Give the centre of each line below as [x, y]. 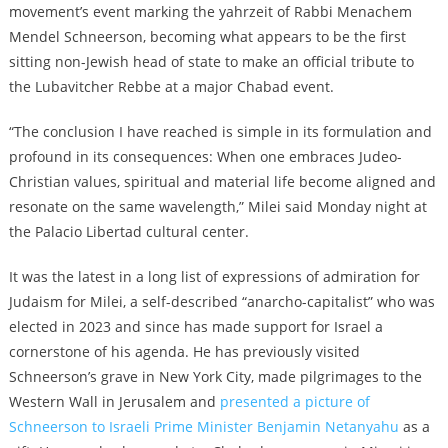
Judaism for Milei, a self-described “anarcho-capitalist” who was [221, 301]
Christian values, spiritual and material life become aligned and [222, 181]
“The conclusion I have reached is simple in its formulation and [220, 131]
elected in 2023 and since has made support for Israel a [195, 326]
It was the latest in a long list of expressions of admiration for [214, 276]
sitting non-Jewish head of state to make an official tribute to [211, 61]
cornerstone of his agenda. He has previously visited [184, 351]
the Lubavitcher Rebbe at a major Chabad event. [171, 86]
